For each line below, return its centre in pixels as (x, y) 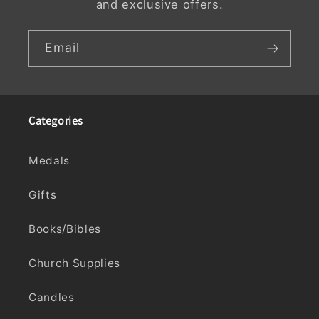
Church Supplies (74, 263)
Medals (49, 160)
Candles (52, 297)
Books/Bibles (65, 229)
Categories (56, 120)
